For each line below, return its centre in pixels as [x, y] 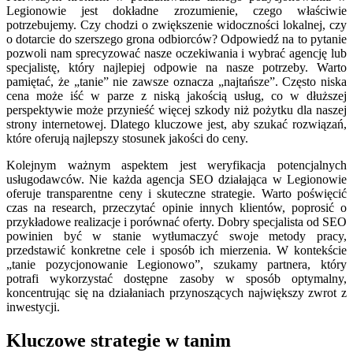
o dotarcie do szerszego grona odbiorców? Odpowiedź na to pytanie [176, 39]
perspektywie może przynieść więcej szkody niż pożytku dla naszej [176, 110]
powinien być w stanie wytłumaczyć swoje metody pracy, [176, 236]
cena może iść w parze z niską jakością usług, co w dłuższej [176, 95]
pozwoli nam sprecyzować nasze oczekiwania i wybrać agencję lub [176, 53]
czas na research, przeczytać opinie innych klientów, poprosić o [176, 207]
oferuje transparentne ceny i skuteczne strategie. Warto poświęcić [176, 193]
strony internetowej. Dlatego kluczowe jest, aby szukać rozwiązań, [176, 124]
